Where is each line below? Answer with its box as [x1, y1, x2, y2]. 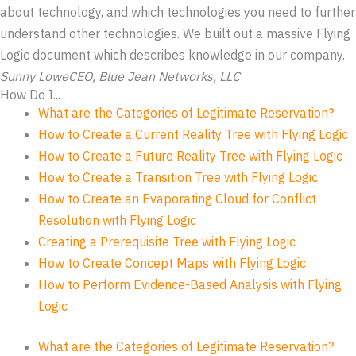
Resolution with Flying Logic [38, 212, 196, 229]
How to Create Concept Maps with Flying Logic [38, 255, 306, 272]
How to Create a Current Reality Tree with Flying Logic [38, 126, 348, 143]
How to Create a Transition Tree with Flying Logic [38, 169, 318, 186]
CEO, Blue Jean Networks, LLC [68, 68, 240, 85]
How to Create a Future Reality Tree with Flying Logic [38, 148, 342, 164]
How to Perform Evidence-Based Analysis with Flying [38, 277, 342, 293]
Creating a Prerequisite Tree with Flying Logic [38, 234, 296, 250]
